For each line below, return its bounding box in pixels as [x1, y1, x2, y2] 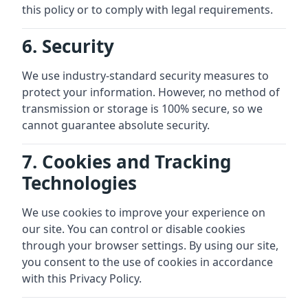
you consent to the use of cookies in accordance [22, 254, 273, 269]
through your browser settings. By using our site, [22, 238, 278, 253]
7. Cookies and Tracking [22, 149, 231, 174]
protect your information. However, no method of [22, 85, 280, 100]
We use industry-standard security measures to [22, 68, 269, 83]
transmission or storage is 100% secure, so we [22, 101, 263, 116]
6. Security [22, 34, 114, 58]
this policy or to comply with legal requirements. [22, 2, 273, 17]
